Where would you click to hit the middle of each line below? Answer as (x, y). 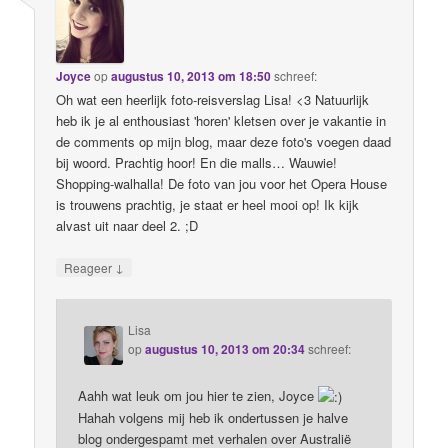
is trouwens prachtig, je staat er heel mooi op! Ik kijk (208, 204)
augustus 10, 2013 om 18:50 (191, 75)
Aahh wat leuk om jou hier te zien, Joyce (198, 396)
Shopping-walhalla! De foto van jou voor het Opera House (222, 183)
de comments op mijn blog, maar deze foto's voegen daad (224, 141)
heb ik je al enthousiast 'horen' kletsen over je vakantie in (221, 120)
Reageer (90, 268)
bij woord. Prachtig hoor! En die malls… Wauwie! (197, 162)
